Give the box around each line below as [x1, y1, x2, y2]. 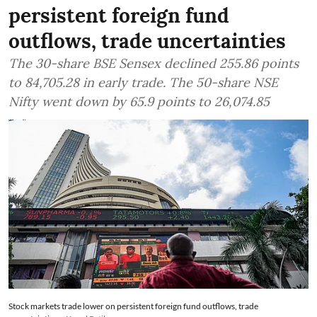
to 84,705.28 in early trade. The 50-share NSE [8, 74, 278, 91]
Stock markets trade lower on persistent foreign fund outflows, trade [8, 300, 258, 311]
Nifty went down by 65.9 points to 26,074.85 [8, 93, 270, 110]
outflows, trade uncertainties [8, 28, 286, 54]
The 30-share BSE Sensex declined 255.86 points [8, 55, 299, 72]
